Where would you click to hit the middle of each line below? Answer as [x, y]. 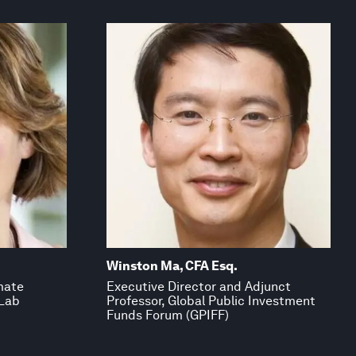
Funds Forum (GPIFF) [167, 315]
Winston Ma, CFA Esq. [172, 265]
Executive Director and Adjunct [198, 286]
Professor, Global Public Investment [211, 300]
